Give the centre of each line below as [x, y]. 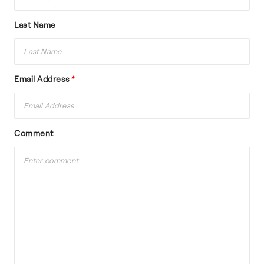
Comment [34, 133]
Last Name [35, 24]
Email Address [42, 79]
